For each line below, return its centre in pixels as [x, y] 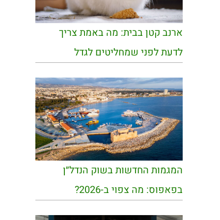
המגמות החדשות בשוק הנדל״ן [123, 170]
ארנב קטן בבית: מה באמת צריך [121, 33]
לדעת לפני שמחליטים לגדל [128, 53]
